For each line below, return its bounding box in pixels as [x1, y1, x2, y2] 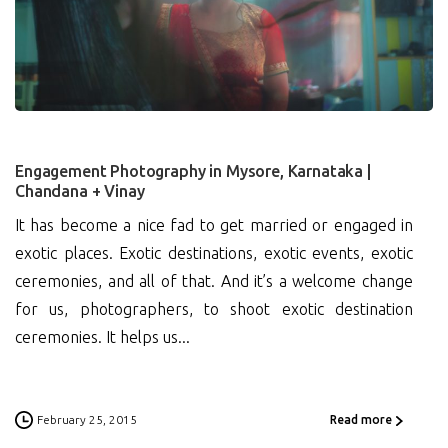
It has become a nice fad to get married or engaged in [15, 215, 413, 234]
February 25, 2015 [37, 412, 137, 426]
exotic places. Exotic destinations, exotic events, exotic [15, 243, 413, 262]
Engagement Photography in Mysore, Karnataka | [15, 161, 371, 180]
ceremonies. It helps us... [15, 327, 190, 346]
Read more [330, 412, 392, 426]
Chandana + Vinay [15, 181, 145, 200]
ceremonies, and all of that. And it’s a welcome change [15, 271, 413, 290]
